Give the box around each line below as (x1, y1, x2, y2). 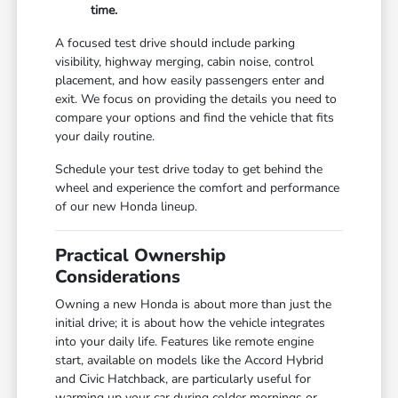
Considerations (55, 264, 181, 289)
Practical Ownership (55, 243, 227, 267)
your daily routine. (55, 127, 155, 145)
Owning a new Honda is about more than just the (55, 295, 332, 313)
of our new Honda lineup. (55, 197, 198, 215)
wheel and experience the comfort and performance (55, 179, 340, 196)
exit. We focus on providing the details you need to (55, 90, 338, 107)
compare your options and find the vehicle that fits (55, 108, 335, 126)
